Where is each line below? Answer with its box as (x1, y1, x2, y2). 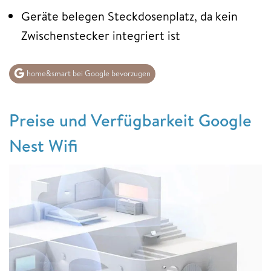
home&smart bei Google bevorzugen (25, 68, 151, 79)
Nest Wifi (9, 133, 77, 157)
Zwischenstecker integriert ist (21, 27, 180, 44)
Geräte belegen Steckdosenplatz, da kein (21, 8, 238, 25)
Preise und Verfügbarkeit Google (9, 108, 252, 132)
